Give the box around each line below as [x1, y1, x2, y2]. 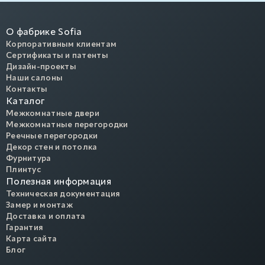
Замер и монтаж [6, 201, 73, 210]
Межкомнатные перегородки [6, 121, 128, 130]
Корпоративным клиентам [6, 40, 117, 49]
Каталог [6, 97, 45, 107]
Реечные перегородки [6, 132, 98, 141]
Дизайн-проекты [6, 63, 76, 72]
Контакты [6, 85, 48, 94]
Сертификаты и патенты [6, 51, 108, 60]
